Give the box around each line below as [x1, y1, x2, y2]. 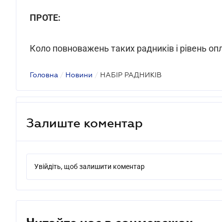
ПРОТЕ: [30, 12, 60, 23]
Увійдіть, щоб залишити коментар [34, 163, 145, 170]
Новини [65, 71, 93, 79]
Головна [30, 71, 58, 79]
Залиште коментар [26, 115, 143, 130]
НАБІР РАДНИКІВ [100, 71, 162, 79]
